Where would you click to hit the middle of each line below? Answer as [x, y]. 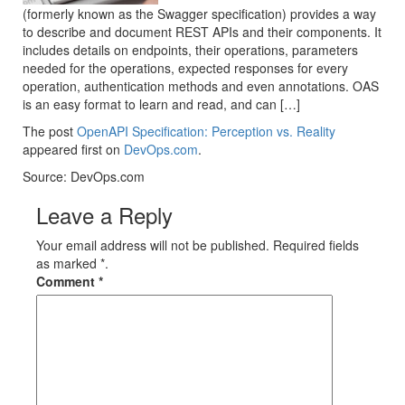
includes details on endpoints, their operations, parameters [190, 50]
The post [50, 131]
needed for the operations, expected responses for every [185, 68]
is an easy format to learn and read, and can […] [161, 104]
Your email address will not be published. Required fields [198, 245]
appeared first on [73, 149]
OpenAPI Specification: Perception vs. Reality [206, 131]
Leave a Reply [104, 215]
